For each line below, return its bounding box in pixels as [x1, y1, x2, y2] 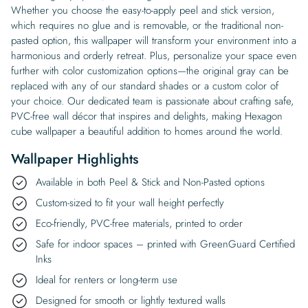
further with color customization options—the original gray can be [11, 63, 289, 78]
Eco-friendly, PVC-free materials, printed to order [36, 215, 243, 231]
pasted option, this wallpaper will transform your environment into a [11, 32, 296, 48]
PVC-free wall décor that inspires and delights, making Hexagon [11, 108, 283, 124]
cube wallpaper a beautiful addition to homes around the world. [11, 123, 283, 139]
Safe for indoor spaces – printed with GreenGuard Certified [36, 236, 295, 252]
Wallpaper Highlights [11, 148, 138, 169]
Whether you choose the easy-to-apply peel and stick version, [11, 2, 274, 18]
